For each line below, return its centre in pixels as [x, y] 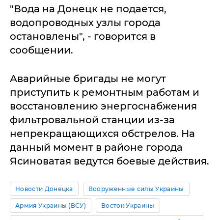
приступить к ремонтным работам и [105, 92]
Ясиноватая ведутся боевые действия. [110, 161]
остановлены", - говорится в [83, 36]
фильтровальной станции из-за [92, 120]
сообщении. [43, 50]
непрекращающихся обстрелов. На [102, 134]
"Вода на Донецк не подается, [88, 9]
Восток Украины [128, 206]
